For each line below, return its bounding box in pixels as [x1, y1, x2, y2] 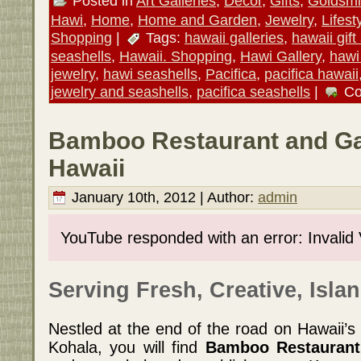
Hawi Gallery [240, 47, 322, 64]
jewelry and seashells [51, 82, 189, 100]
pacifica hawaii [264, 64, 359, 82]
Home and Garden [138, 10, 257, 28]
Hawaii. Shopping [119, 47, 232, 64]
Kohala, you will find [48, 338, 205, 357]
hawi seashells [103, 64, 197, 82]
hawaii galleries [185, 28, 284, 46]
